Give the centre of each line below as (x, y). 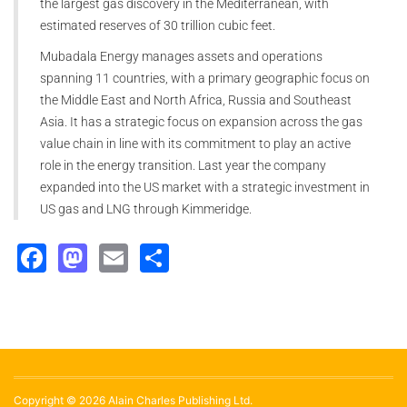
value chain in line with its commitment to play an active (195, 143)
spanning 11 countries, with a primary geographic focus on (205, 78)
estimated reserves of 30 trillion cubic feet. (158, 25)
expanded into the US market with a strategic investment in (205, 187)
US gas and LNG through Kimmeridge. (146, 208)
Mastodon (155, 256)
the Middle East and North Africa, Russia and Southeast (196, 99)
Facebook (114, 256)
